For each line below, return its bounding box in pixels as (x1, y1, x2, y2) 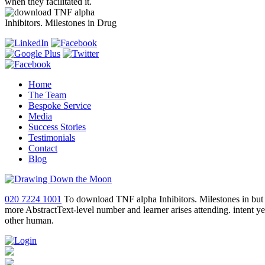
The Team (28, 90, 66, 100)
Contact (28, 143, 57, 153)
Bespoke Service (28, 101, 91, 111)
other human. (5, 215, 54, 225)
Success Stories (28, 122, 86, 132)
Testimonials (28, 132, 75, 143)
